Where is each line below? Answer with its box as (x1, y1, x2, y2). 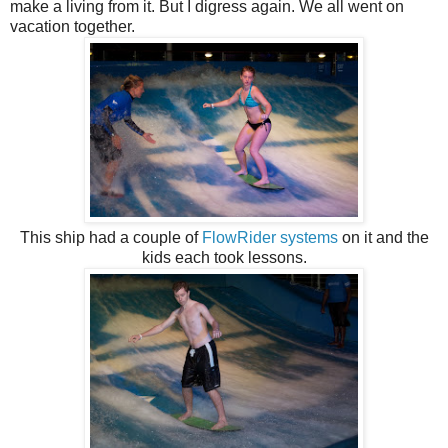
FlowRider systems (201, 229, 338, 247)
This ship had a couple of (19, 229, 202, 247)
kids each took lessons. (141, 249, 307, 267)
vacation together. (10, 18, 135, 36)
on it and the (337, 229, 429, 247)
